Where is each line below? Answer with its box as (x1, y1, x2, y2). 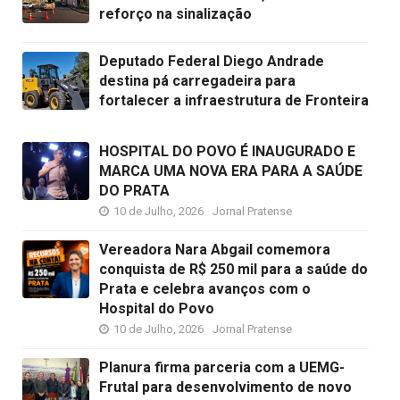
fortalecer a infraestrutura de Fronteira (99, 91, 369, 109)
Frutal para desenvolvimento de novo (99, 378, 352, 396)
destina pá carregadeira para (99, 71, 296, 89)
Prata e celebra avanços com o (99, 279, 311, 297)
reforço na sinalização (99, 4, 252, 22)
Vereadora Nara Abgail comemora (99, 240, 330, 258)
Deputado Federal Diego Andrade (99, 52, 324, 70)
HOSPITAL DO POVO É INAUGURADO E (99, 142, 355, 160)
